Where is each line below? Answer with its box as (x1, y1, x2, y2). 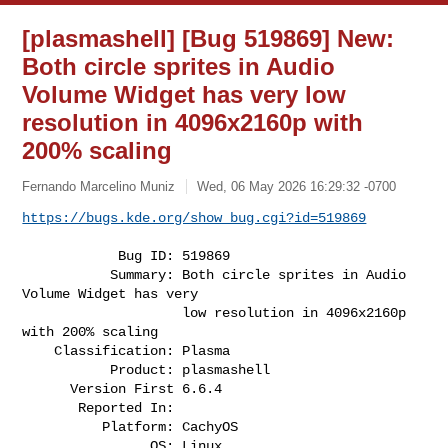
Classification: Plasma (22, 342, 55, 359)
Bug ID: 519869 (22, 247, 119, 264)
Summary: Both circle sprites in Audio (22, 266, 111, 283)
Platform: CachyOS (22, 418, 103, 435)
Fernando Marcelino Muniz (22, 178, 176, 194)
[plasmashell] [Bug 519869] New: (22, 25, 395, 52)
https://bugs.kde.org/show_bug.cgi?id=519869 (22, 209, 367, 226)
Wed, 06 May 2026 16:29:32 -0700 (197, 178, 397, 194)
